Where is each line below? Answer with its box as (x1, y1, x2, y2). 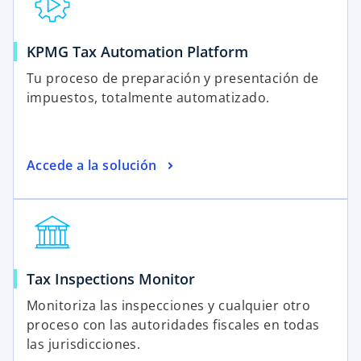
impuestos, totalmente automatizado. (27, 89, 270, 107)
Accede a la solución (27, 156, 157, 174)
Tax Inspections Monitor (27, 269, 195, 289)
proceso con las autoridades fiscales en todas (27, 316, 320, 334)
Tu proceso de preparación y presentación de (27, 69, 319, 88)
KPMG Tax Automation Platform (27, 42, 248, 62)
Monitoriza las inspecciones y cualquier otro (27, 297, 311, 315)
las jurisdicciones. (27, 335, 144, 354)
